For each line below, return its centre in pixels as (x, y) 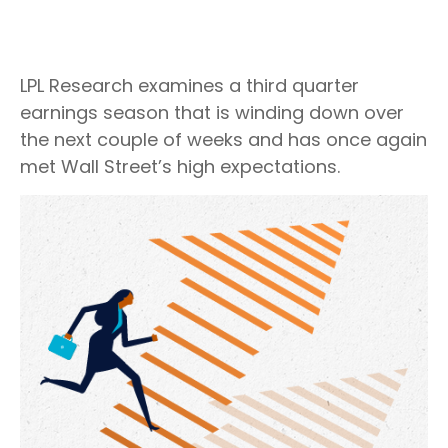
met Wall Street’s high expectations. (180, 166)
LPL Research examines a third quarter (189, 85)
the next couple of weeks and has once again (223, 139)
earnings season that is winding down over (212, 112)
